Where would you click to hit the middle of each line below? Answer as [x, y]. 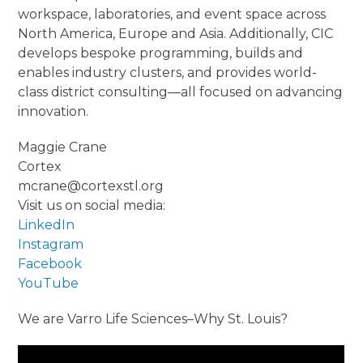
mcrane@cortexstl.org [91, 186]
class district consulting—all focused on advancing [181, 92]
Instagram [51, 245]
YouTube [49, 284]
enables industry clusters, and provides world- [168, 73]
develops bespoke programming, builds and [161, 53]
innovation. [53, 112]
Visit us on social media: [92, 206]
